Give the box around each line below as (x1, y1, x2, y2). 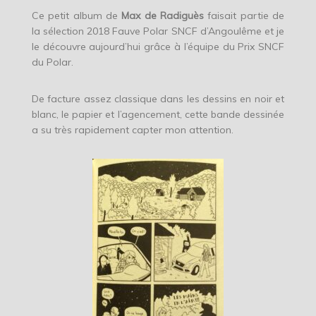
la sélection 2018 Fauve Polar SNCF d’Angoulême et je (31, 25, 285, 38)
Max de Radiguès (117, 9, 205, 23)
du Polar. (31, 56, 73, 69)
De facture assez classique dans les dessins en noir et (31, 92, 285, 106)
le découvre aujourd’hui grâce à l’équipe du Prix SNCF (31, 40, 285, 54)
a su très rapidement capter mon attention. (31, 123, 233, 137)
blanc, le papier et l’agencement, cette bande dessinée (31, 108, 285, 121)
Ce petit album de (31, 9, 118, 23)
